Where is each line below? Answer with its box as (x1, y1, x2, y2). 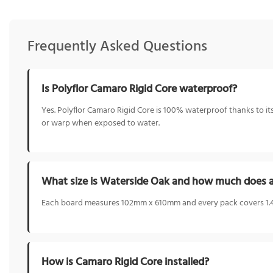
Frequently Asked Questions (27, 35, 207, 58)
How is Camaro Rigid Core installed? (41, 253, 209, 272)
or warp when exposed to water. (41, 116, 160, 130)
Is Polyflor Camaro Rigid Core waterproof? (41, 80, 237, 98)
